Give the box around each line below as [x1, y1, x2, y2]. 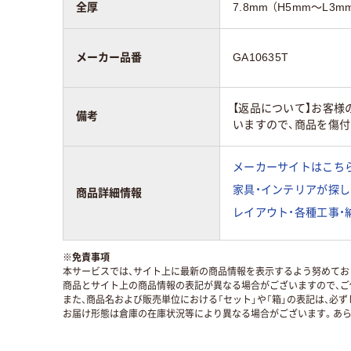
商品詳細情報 [76, 186, 142, 199]
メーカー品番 [76, 51, 142, 63]
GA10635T [233, 51, 289, 63]
